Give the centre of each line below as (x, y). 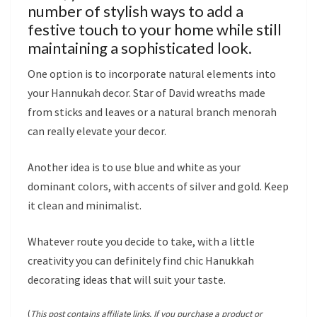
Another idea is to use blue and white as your (134, 167)
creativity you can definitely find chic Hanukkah (141, 260)
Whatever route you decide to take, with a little (141, 241)
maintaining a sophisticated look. (140, 48)
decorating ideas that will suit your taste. (127, 279)
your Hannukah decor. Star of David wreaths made (146, 93)
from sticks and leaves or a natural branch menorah (152, 112)
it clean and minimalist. (85, 205)
